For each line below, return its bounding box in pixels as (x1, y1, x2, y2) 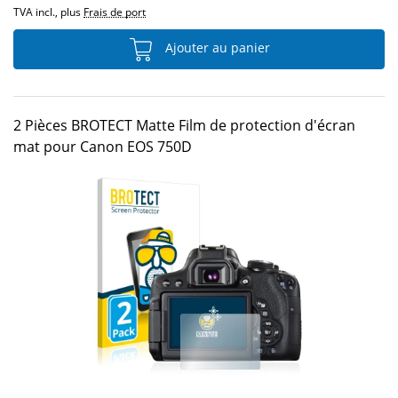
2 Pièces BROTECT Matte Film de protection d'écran (13, 115, 355, 135)
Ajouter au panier (162, 39, 270, 57)
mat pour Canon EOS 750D (13, 137, 192, 156)
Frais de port (84, 4, 146, 20)
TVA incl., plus (13, 4, 84, 20)
